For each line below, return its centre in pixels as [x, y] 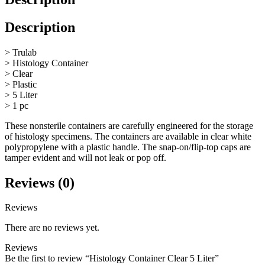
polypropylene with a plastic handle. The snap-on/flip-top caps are [128, 147]
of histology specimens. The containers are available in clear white [128, 136]
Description [40, 27]
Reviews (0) [40, 182]
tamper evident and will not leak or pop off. [85, 157]
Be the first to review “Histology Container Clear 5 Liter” [112, 258]
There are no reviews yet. [52, 228]
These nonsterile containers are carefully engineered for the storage [129, 125]
